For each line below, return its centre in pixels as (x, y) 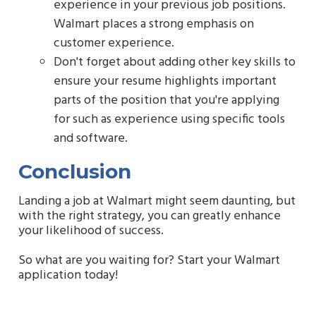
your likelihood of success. (91, 231)
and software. (91, 138)
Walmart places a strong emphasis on (154, 24)
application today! (68, 276)
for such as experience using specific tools (169, 119)
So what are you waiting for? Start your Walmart (149, 261)
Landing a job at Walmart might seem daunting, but (157, 201)
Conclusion (75, 171)
